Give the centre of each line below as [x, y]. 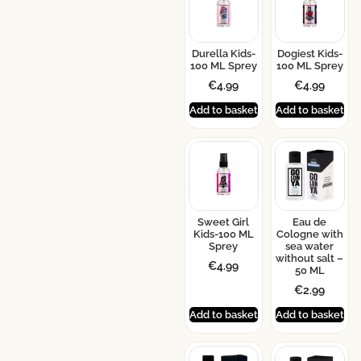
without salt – [310, 259]
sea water [310, 247]
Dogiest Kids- [309, 54]
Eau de [310, 222]
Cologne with [309, 234]
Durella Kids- [223, 54]
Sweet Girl [224, 222]
